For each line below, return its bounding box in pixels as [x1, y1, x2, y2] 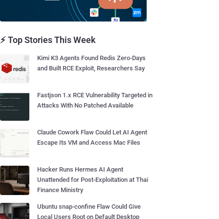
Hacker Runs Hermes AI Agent [37, 166, 123, 173]
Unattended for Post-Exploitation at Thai [37, 176, 148, 183]
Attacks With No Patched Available [37, 102, 133, 109]
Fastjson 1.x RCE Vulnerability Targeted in [37, 91, 153, 99]
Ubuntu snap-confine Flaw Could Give [37, 203, 141, 210]
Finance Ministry [37, 186, 83, 194]
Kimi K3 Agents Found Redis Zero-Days [37, 54, 146, 62]
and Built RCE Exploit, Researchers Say [37, 65, 145, 72]
